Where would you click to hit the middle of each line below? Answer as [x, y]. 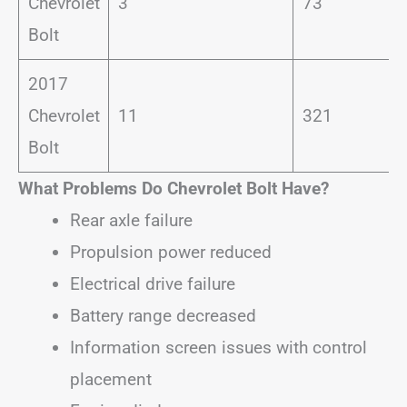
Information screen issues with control [218, 348]
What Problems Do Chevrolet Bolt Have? [174, 189]
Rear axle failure [131, 221]
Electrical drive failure [153, 284]
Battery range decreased [163, 316]
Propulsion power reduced [171, 253]
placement [111, 380]
